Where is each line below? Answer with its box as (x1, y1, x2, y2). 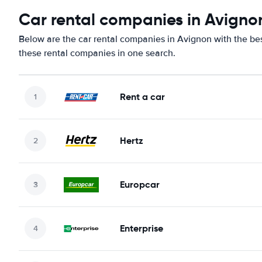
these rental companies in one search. (19, 47, 175, 59)
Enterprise (120, 222, 163, 235)
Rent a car (120, 90, 165, 103)
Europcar (120, 178, 160, 191)
